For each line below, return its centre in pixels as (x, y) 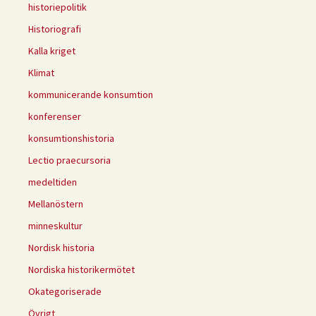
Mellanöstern (56, 203)
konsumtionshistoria (71, 138)
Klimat (41, 72)
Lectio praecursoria (69, 160)
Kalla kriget (52, 50)
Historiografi (55, 29)
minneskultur (55, 225)
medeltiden (53, 182)
